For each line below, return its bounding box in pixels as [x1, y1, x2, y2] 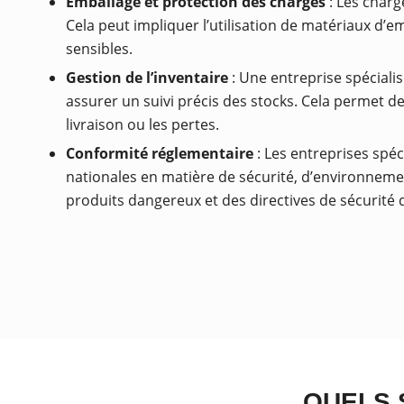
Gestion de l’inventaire [66, 68, 228, 87]
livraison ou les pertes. [66, 115, 219, 134]
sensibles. [66, 39, 133, 59]
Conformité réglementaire [66, 143, 253, 163]
